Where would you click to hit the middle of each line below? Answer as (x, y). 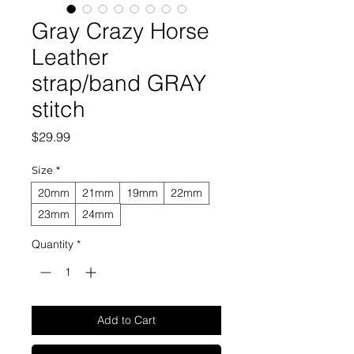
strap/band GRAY (119, 83)
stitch (58, 109)
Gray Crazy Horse (121, 31)
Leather (70, 57)
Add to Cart (126, 320)
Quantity (53, 245)
